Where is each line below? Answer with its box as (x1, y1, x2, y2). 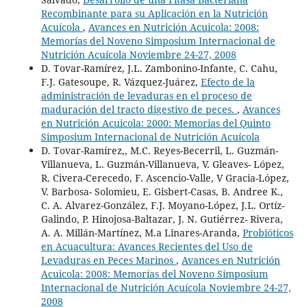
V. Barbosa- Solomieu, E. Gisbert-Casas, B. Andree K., (40, 185, 283, 199)
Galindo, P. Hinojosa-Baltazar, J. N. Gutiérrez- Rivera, (40, 212, 283, 226)
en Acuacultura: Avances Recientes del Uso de (40, 240, 253, 254)
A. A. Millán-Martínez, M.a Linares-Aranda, (40, 226, 243, 240)
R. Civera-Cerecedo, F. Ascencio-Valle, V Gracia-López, (40, 171, 289, 185)
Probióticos (242, 226, 293, 240)
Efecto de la (200, 75, 255, 89)
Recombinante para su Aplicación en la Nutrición (40, 7, 268, 21)
